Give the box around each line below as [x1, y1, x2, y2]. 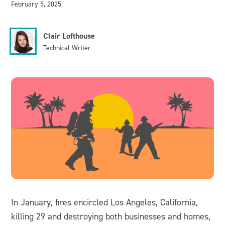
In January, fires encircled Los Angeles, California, [11, 197, 198, 208]
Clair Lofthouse [43, 31, 95, 41]
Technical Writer [43, 43, 91, 52]
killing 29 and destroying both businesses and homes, [11, 211, 211, 222]
